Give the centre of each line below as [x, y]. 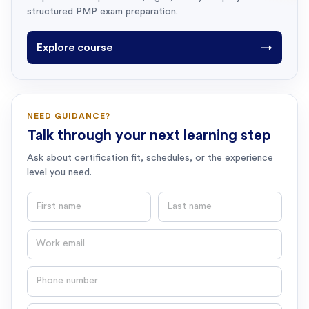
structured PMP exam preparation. [102, 11]
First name [53, 200]
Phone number [63, 274]
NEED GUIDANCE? [69, 116]
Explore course [74, 47]
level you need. [59, 172]
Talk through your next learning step [149, 135]
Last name [184, 200]
